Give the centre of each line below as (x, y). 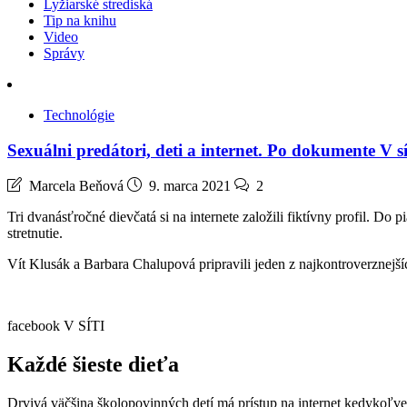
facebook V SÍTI (56, 326)
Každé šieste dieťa (93, 365)
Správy (64, 53)
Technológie (79, 115)
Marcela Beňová (76, 186)
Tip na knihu (80, 20)
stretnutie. (35, 233)
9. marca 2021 (190, 186)
